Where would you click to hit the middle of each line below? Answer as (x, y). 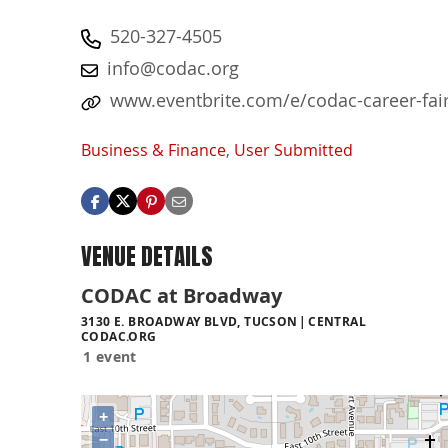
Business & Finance (153, 150)
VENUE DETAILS (147, 257)
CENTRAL (337, 321)
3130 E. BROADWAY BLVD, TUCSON (189, 321)
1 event (110, 356)
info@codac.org (173, 68)
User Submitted (293, 150)
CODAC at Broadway (181, 295)
